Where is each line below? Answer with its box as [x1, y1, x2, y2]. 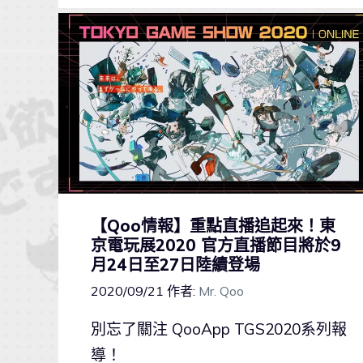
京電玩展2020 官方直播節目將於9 [91, 235, 341, 256]
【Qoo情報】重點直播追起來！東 [91, 216, 335, 237]
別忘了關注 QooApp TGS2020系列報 [91, 319, 347, 340]
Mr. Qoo [199, 283, 244, 300]
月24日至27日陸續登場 [91, 254, 260, 275]
